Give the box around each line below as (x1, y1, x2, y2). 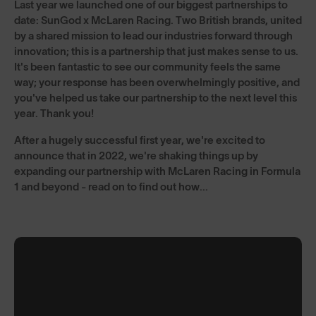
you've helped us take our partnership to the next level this (14, 92, 297, 104)
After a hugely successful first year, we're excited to (14, 134, 265, 146)
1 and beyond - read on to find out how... (14, 181, 208, 193)
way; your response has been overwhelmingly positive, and (14, 76, 300, 88)
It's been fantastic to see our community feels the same (14, 61, 281, 73)
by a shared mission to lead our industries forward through (14, 30, 293, 42)
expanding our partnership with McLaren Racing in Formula (14, 165, 300, 177)
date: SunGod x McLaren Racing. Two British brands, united (14, 14, 302, 26)
